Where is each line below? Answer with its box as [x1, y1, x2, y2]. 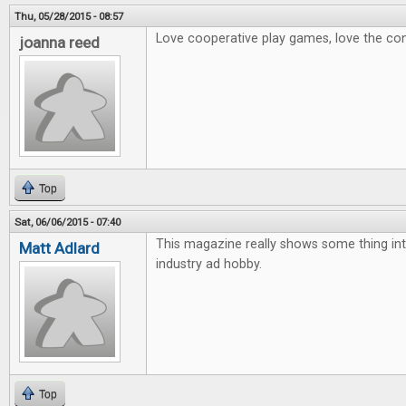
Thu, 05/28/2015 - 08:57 [14, 10, 123, 23]
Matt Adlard [19, 239, 100, 257]
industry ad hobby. [156, 256, 262, 272]
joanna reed [19, 34, 100, 52]
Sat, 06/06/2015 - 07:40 [14, 216, 121, 228]
